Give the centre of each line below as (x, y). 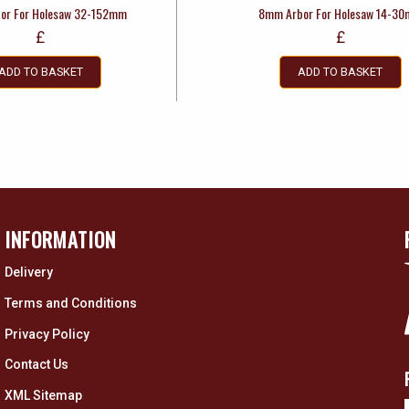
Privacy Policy (47, 334)
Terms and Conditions (71, 304)
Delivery (29, 273)
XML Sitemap (43, 395)
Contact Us (37, 365)
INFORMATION (60, 239)
